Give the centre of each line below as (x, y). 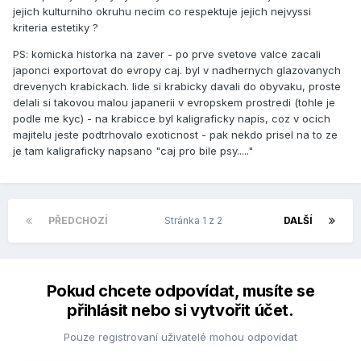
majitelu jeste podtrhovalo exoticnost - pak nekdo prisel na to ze (175, 135)
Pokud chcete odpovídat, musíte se (180, 291)
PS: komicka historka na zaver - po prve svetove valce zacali (167, 54)
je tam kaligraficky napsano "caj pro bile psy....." (133, 151)
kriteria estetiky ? (56, 28)
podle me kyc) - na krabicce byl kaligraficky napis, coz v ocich (172, 119)
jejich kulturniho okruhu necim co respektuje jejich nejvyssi (162, 12)
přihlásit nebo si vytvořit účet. (180, 311)
